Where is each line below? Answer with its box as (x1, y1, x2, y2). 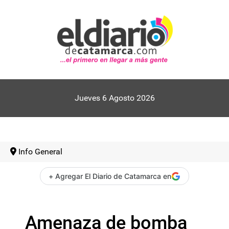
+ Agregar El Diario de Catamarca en (49, 172, 171, 180)
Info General (18, 147, 62, 156)
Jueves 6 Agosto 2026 (74, 93, 155, 103)
